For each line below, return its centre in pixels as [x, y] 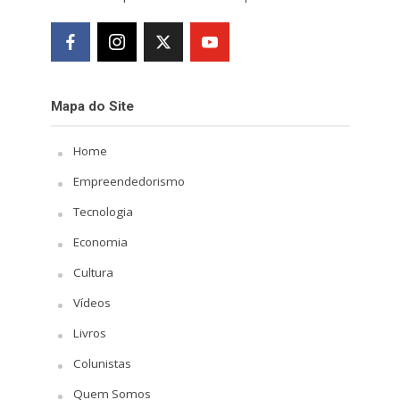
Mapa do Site [92, 106]
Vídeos [92, 302]
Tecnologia [103, 211]
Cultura [93, 272]
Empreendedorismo [129, 181]
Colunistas [102, 363]
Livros [89, 333]
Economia [100, 242]
